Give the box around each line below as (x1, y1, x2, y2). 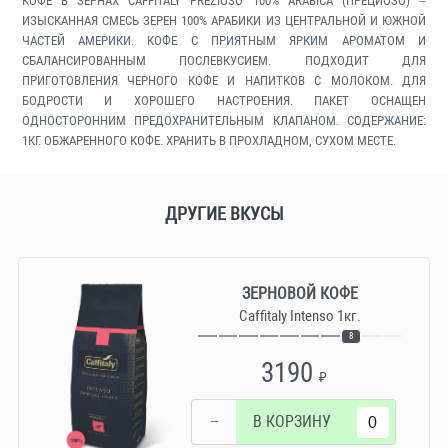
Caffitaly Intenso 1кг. (238, 307, 361, 325)
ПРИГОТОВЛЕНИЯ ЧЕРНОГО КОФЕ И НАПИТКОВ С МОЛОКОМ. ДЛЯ (21, 72, 427, 88)
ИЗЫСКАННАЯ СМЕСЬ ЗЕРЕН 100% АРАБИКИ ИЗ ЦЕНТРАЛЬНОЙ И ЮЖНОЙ (21, 12, 427, 28)
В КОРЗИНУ (252, 412, 331, 432)
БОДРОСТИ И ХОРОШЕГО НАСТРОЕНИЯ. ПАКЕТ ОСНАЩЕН (21, 92, 427, 108)
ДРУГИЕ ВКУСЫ (164, 203, 284, 225)
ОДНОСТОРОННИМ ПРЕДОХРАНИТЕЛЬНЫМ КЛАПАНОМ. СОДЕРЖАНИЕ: (21, 112, 427, 128)
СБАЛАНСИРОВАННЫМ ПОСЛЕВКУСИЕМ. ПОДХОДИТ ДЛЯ (21, 52, 427, 68)
